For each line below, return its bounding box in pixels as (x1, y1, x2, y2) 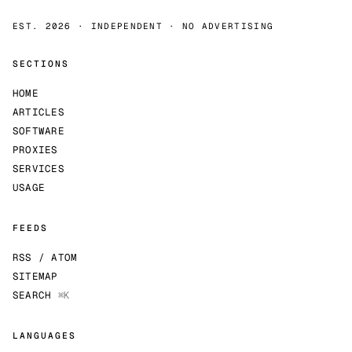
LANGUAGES (13, 330, 77, 342)
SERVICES (13, 162, 64, 176)
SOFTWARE (13, 124, 64, 138)
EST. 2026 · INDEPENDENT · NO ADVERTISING (13, 20, 274, 32)
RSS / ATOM (13, 251, 78, 265)
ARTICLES (13, 105, 64, 119)
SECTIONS (13, 58, 70, 70)
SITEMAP (13, 269, 58, 284)
